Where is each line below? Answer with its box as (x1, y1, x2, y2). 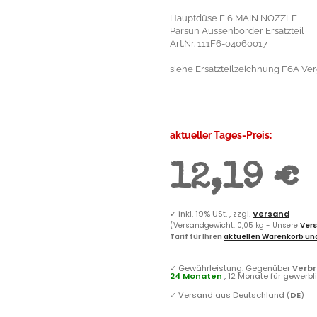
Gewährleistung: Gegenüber (178, 262, 292, 274)
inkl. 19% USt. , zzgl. (178, 207, 253, 219)
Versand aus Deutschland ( (178, 289, 290, 301)
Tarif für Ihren (170, 231, 224, 242)
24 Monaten (170, 270, 222, 282)
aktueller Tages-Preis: (170, 129, 272, 141)
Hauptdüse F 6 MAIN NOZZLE (170, 12, 297, 23)
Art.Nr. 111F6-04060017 (170, 38, 267, 49)
